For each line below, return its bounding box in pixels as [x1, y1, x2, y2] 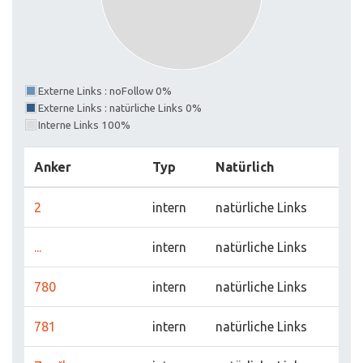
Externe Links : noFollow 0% [38, 85, 172, 98]
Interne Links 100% [38, 119, 130, 132]
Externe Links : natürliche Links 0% [38, 102, 202, 115]
